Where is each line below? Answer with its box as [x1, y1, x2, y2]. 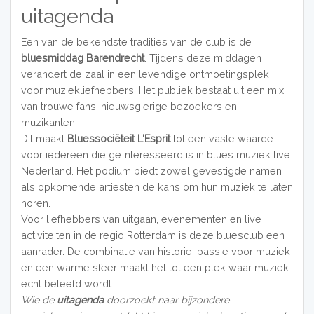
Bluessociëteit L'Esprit [64, 132, 173, 144]
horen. [20, 196, 50, 209]
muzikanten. [20, 116, 77, 128]
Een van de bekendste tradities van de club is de [20, 35, 252, 48]
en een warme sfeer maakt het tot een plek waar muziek [20, 261, 289, 273]
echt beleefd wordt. [20, 277, 114, 289]
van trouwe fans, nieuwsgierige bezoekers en [20, 100, 237, 112]
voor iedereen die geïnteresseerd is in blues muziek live [20, 148, 290, 161]
